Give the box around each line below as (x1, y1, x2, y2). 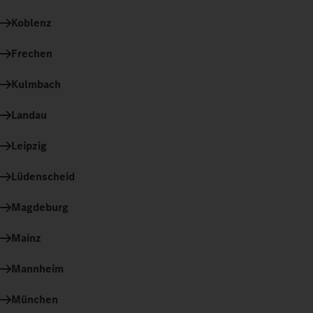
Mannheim (11, 261, 64, 276)
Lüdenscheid (11, 168, 75, 184)
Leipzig (11, 138, 47, 153)
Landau (11, 107, 47, 122)
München (11, 291, 58, 307)
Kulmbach (11, 76, 61, 92)
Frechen (11, 45, 52, 61)
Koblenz (11, 15, 52, 30)
